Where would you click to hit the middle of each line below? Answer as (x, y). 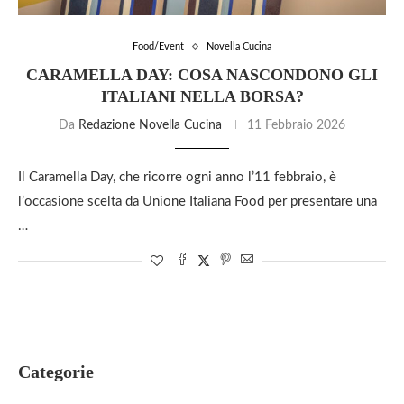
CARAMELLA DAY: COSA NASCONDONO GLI (202, 75)
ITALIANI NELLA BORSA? (202, 96)
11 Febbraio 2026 (296, 125)
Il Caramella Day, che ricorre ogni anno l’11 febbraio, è (177, 177)
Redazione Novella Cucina (150, 125)
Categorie (56, 372)
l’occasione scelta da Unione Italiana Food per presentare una (197, 202)
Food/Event (158, 46)
